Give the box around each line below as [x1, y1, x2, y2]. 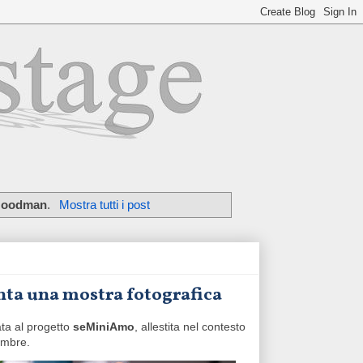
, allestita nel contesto [135, 320, 246, 334]
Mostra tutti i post [58, 197, 150, 211]
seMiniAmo [73, 320, 135, 334]
